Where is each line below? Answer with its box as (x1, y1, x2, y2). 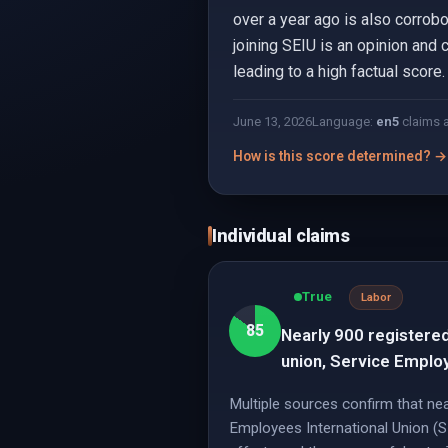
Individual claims (212, 225, 350, 246)
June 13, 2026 (233, 114, 312, 129)
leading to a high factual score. (233, 62, 445, 81)
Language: (312, 114, 376, 129)
